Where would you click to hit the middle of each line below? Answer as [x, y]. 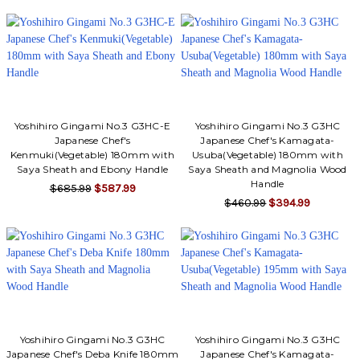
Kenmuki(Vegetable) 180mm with [92, 154]
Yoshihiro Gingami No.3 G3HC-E [92, 125]
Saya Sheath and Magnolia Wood [268, 169]
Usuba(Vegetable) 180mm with [268, 154]
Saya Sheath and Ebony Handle [93, 169]
